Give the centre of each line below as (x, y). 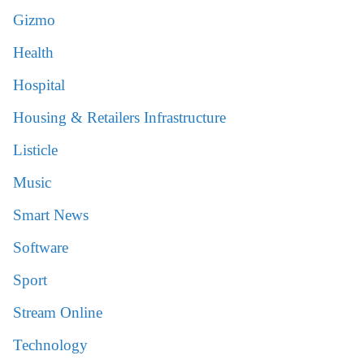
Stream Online (58, 313)
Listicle (35, 150)
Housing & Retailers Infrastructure (119, 118)
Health (33, 53)
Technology (50, 345)
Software (41, 248)
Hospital (39, 85)
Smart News (51, 215)
